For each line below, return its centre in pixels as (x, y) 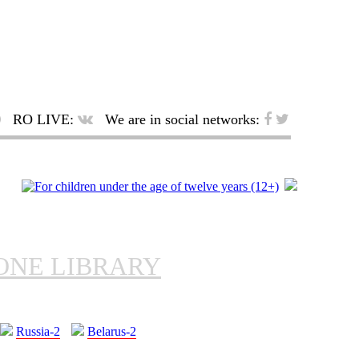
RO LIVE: (43, 120)
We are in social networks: (182, 120)
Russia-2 (38, 332)
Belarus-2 (112, 332)
